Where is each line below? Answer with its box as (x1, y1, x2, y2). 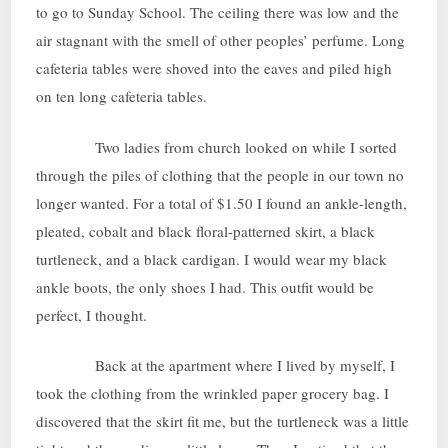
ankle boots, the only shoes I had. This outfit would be (36, 276, 375, 297)
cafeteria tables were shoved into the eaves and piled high (36, 58, 393, 79)
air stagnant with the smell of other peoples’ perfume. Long (36, 30, 406, 51)
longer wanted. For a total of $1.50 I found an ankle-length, (36, 192, 408, 213)
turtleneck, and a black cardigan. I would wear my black (36, 248, 388, 269)
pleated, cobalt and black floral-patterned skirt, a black (36, 220, 376, 241)
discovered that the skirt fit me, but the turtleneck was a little (36, 411, 410, 432)
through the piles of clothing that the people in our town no (36, 164, 405, 185)
